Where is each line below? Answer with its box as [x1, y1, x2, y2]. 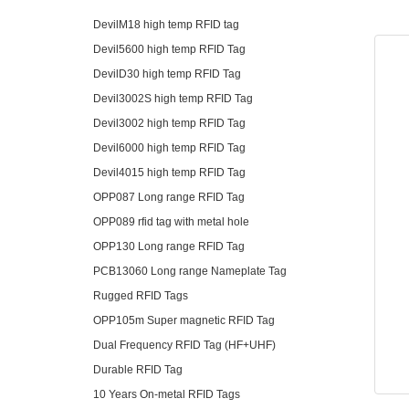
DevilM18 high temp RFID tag [93, 18, 239, 32]
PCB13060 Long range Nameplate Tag [93, 265, 287, 278]
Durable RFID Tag [93, 363, 183, 377]
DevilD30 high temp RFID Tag [93, 68, 241, 81]
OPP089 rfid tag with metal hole [93, 215, 249, 229]
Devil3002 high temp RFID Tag [93, 117, 246, 131]
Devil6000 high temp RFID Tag [93, 142, 246, 155]
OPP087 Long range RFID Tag [93, 191, 245, 204]
